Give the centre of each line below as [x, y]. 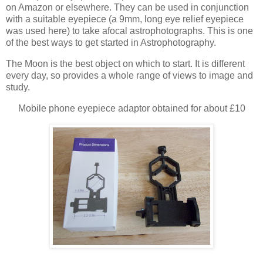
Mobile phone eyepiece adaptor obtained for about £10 [131, 109]
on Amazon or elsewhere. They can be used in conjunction [127, 8]
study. [18, 87]
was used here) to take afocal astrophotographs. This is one [129, 31]
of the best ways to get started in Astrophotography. [111, 43]
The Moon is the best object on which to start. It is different [125, 64]
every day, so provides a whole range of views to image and [129, 76]
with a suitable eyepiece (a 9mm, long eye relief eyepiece [125, 19]
